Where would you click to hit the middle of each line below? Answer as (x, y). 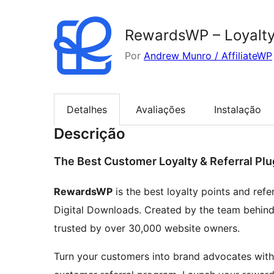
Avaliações (161, 109)
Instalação (238, 109)
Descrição (90, 134)
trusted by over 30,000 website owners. (147, 228)
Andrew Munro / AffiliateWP (208, 55)
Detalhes (87, 109)
